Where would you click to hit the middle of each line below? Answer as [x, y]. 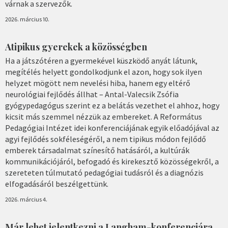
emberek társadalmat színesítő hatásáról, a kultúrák [97, 150]
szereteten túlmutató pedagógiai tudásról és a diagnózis [104, 172]
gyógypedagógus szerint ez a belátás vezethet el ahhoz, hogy [112, 105]
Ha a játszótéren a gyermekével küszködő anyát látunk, [101, 60]
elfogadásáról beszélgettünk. [57, 183]
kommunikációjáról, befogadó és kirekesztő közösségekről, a [112, 161]
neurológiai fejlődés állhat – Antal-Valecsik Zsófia [92, 94]
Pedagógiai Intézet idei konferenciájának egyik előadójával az [112, 127]
